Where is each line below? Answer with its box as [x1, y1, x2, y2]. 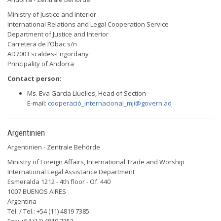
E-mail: [27, 99, 48, 108]
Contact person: [7, 74, 62, 83]
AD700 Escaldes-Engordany [7, 49, 89, 58]
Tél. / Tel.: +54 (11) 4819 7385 [7, 207, 89, 216]
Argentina [7, 197, 37, 206]
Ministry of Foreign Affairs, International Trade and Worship [7, 157, 184, 166]
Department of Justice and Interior [7, 30, 109, 38]
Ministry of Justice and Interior [7, 10, 96, 19]
